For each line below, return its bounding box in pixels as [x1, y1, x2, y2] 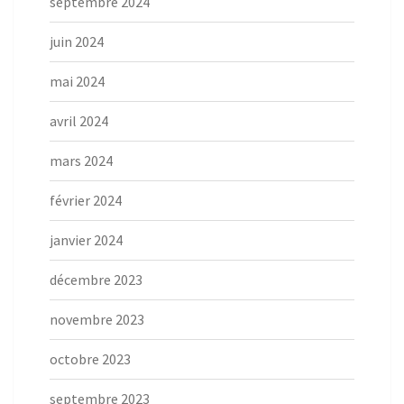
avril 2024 [50, 112, 108, 131]
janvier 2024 [50, 231, 123, 250]
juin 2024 [50, 32, 104, 51]
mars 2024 [50, 151, 113, 170]
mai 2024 [50, 72, 105, 91]
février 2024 [50, 191, 122, 210]
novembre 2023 [50, 310, 144, 329]
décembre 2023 [50, 271, 142, 289]
